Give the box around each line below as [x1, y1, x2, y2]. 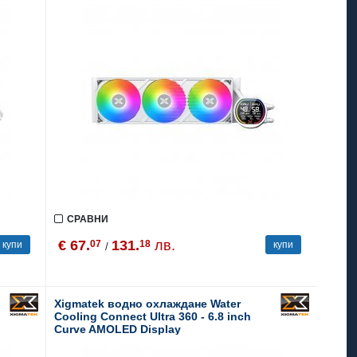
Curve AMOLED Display [54, 323, 182, 335]
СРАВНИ [67, 214, 109, 225]
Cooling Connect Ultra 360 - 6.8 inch [54, 310, 252, 323]
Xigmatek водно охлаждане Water [54, 297, 241, 310]
